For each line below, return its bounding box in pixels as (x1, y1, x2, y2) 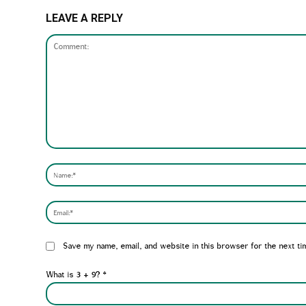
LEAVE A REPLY (46, 12, 124, 25)
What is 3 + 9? (46, 269, 103, 279)
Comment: (45, 150, 81, 161)
